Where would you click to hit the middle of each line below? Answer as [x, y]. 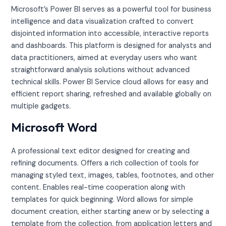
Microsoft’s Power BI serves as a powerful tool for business [111, 9]
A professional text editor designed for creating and [101, 151]
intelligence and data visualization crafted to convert [103, 21]
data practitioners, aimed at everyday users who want [104, 58]
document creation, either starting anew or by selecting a [110, 212]
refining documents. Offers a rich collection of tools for [105, 163]
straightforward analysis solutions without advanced [101, 70]
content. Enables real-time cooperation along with [98, 188]
